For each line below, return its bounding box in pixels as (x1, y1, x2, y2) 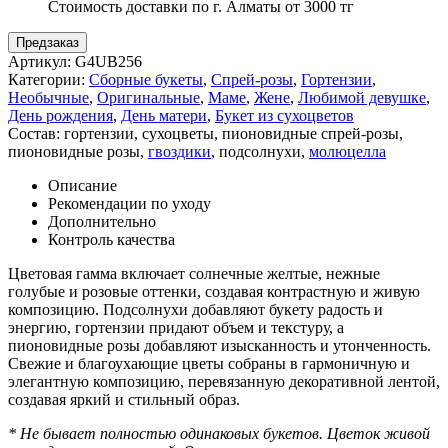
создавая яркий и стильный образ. (8, 390, 240, 408)
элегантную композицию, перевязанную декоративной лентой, (8, 372, 440, 390)
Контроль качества (48, 230, 175, 248)
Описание (48, 176, 117, 194)
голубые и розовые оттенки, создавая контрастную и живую (8, 282, 420, 300)
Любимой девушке (298, 88, 426, 106)
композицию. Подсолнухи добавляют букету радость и (8, 300, 383, 318)
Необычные (8, 88, 89, 106)
